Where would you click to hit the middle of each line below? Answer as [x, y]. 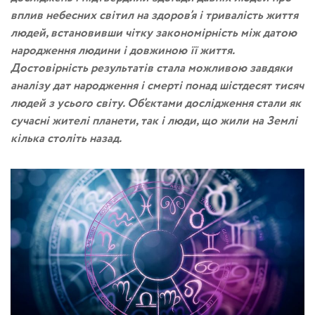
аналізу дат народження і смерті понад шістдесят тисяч [157, 86]
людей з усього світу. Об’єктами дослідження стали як [156, 104]
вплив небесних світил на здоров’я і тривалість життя [154, 16]
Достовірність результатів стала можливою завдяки [152, 69]
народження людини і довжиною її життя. [122, 51]
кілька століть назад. [66, 139]
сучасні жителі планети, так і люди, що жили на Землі [154, 121]
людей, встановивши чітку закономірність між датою [154, 33]
